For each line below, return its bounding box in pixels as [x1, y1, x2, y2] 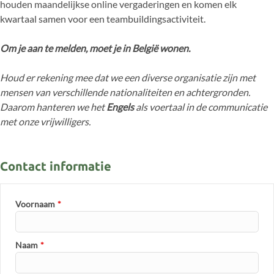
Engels [106, 100, 134, 113]
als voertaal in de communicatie [134, 100, 267, 113]
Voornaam [15, 198, 55, 209]
